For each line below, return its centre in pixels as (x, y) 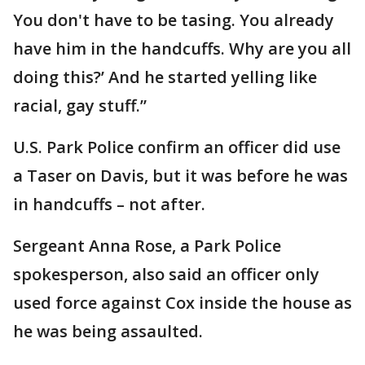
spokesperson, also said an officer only (166, 274)
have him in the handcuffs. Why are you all (182, 48)
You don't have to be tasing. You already (174, 20)
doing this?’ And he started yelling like (165, 77)
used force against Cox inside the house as (182, 303)
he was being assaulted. (108, 331)
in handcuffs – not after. (109, 204)
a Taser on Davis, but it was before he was (180, 176)
